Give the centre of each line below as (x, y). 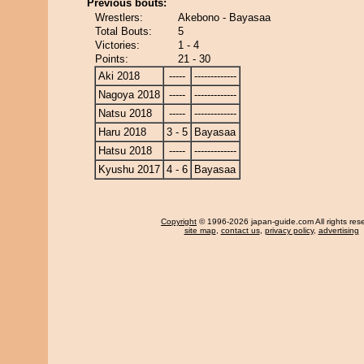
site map (200, 230)
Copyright (179, 221)
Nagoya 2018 (129, 95)
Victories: (117, 45)
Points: (112, 59)
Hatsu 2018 (125, 151)
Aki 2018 (119, 76)
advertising (338, 230)
